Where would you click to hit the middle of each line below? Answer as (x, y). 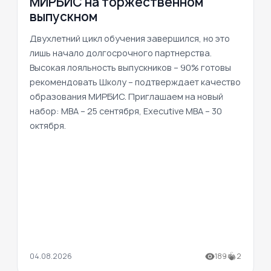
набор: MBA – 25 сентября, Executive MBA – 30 (126, 111)
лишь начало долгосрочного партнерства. (121, 53)
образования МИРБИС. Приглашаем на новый (126, 96)
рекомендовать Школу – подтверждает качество (135, 82)
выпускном (64, 16)
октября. (48, 125)
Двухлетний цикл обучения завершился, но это (130, 38)
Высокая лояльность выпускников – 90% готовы (130, 67)
